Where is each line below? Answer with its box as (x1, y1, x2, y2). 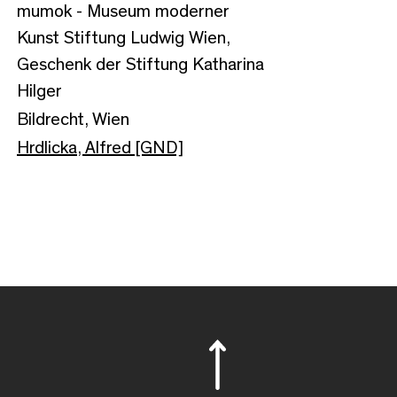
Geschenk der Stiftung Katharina (17, 55, 264, 74)
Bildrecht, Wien (17, 110, 129, 128)
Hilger (17, 82, 62, 100)
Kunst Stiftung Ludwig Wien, (17, 28, 230, 47)
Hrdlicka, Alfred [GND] (17, 138, 183, 157)
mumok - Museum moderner (17, 2, 230, 20)
